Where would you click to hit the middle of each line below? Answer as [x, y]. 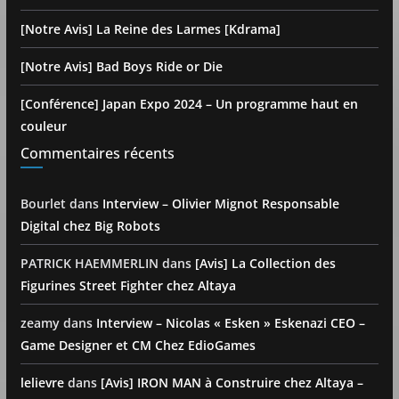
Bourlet [43, 204]
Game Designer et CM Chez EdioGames [138, 346]
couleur [43, 126]
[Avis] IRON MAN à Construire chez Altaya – [232, 383]
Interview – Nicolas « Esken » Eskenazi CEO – [230, 323]
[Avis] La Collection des [265, 264]
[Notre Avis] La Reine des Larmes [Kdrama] [150, 29]
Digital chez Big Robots [90, 226]
